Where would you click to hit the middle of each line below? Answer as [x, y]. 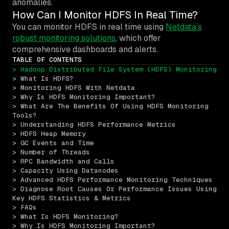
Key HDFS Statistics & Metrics [72, 198]
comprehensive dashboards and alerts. [85, 49]
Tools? [25, 115]
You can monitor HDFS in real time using [89, 27]
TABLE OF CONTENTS [47, 59]
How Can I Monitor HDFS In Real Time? [105, 15]
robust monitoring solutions [64, 38]
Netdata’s [184, 27]
